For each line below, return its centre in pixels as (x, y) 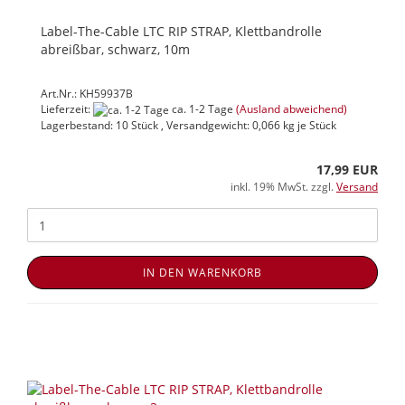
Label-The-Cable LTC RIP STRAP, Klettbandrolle (181, 31)
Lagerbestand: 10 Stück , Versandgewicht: (146, 126)
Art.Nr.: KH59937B (87, 93)
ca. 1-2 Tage (201, 108)
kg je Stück (308, 126)
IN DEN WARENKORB (202, 273)
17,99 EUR (347, 170)
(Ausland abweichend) (292, 108)
